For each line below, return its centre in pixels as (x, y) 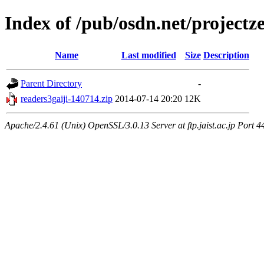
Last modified (148, 55)
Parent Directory (51, 83)
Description (226, 55)
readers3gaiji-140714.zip (67, 98)
